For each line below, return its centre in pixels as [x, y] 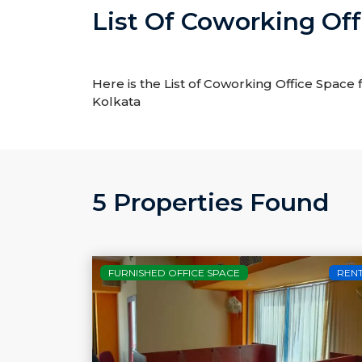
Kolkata [116, 101]
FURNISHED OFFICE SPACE [174, 273]
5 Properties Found [210, 202]
